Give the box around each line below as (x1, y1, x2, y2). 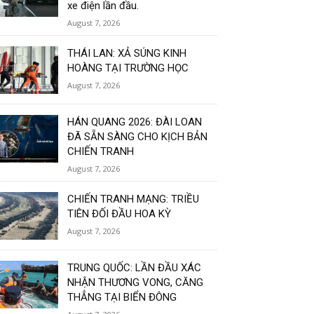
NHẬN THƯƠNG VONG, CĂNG (67, 276, 204, 289)
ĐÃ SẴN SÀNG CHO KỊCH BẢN (67, 130, 208, 144)
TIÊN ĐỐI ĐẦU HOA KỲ (67, 207, 172, 221)
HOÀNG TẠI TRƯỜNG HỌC (67, 62, 189, 75)
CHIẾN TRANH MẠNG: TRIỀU (67, 193, 200, 206)
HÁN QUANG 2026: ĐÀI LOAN (67, 116, 203, 129)
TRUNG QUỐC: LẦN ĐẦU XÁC (67, 261, 202, 275)
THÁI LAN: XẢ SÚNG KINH (67, 47, 187, 60)
